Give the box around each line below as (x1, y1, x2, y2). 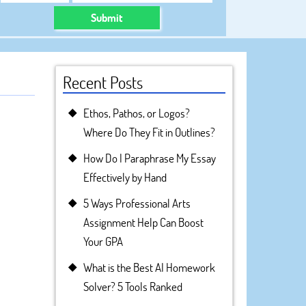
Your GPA (83, 234, 123, 249)
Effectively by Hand (83, 169, 167, 185)
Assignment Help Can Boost (83, 214, 204, 230)
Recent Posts (63, 72, 143, 93)
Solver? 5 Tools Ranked (83, 279, 182, 294)
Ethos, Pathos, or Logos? (83, 105, 190, 121)
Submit (90, 10, 123, 25)
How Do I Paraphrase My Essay (83, 150, 216, 166)
